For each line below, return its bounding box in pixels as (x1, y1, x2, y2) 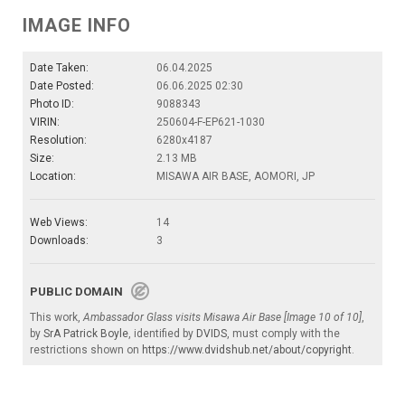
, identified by (128, 327, 196, 341)
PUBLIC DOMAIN (30, 285, 131, 299)
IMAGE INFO (23, 14, 131, 37)
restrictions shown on (30, 344, 142, 357)
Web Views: (30, 216, 88, 230)
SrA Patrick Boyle (43, 327, 128, 341)
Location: (30, 170, 76, 184)
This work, (30, 311, 83, 325)
